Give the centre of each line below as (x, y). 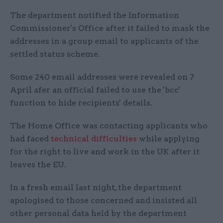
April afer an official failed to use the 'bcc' (95, 90)
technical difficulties (94, 139)
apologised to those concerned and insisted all (104, 201)
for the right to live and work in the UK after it (105, 152)
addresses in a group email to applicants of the (104, 41)
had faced (30, 139)
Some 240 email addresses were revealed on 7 (102, 77)
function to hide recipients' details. (81, 103)
